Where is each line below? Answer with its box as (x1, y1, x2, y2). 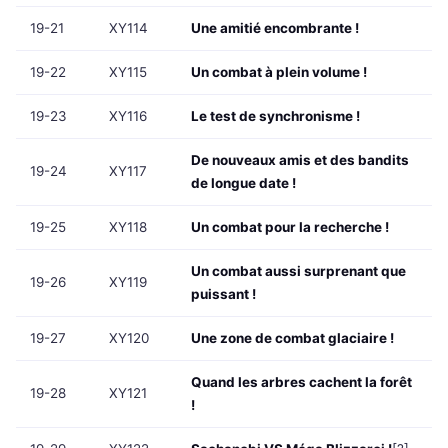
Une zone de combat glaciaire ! (191, 330, 394, 347)
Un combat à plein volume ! (191, 64, 367, 81)
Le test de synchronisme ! (191, 108, 360, 125)
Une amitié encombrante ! (191, 20, 359, 37)
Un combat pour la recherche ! (191, 219, 389, 236)
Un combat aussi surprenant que (191, 263, 406, 280)
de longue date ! (191, 175, 296, 192)
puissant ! (191, 286, 256, 303)
